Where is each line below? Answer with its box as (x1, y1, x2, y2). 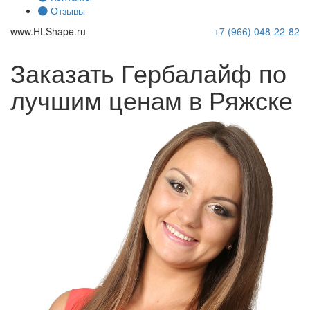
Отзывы (51, 3, 85, 17)
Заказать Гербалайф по (10, 55, 286, 90)
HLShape (33, 24, 74, 38)
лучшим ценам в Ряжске (10, 82, 293, 117)
